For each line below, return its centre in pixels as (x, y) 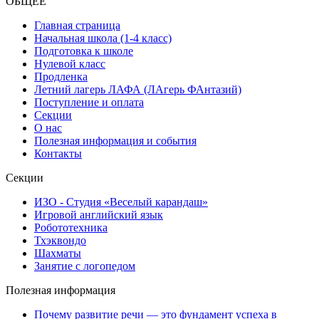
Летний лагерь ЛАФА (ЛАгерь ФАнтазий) (138, 89)
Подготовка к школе (84, 51)
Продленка (61, 76)
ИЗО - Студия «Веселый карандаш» (121, 202)
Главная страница (77, 25)
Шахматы (58, 253)
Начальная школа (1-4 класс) (103, 38)
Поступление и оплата (89, 102)
